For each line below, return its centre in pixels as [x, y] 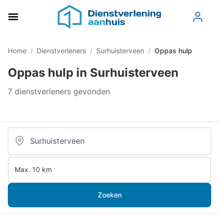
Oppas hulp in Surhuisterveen [93, 72]
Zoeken [109, 195]
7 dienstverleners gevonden [59, 91]
